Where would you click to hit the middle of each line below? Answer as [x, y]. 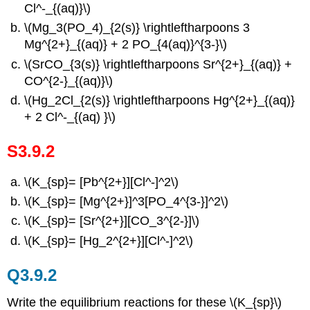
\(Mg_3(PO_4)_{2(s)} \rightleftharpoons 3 [137, 28]
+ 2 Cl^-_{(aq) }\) [70, 117]
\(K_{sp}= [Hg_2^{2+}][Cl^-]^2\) [109, 240]
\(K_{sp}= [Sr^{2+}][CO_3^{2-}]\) [112, 221]
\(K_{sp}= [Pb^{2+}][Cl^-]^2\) [102, 182]
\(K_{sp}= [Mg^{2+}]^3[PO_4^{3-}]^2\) [127, 201]
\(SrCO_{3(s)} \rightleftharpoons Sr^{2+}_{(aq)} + [158, 64]
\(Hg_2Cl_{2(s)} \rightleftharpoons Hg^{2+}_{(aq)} [160, 100]
